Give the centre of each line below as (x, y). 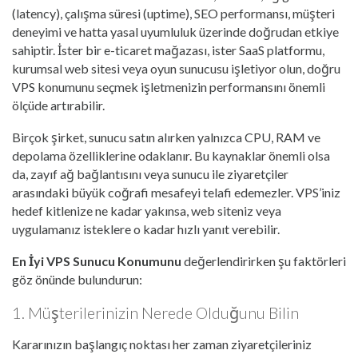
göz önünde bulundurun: (77, 280)
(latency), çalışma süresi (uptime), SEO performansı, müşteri (173, 14)
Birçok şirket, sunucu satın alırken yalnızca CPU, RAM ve (166, 137)
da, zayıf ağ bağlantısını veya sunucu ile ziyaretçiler (150, 174)
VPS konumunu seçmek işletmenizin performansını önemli (169, 87)
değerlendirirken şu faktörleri (264, 261)
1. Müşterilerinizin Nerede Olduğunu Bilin (155, 313)
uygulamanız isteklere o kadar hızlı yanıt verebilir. (146, 229)
